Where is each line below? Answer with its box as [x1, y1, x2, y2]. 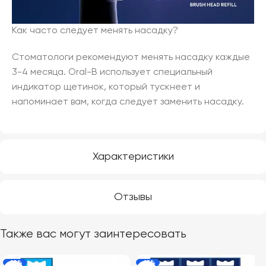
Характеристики [92, 151, 174, 162]
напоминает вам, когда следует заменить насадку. [12, 97, 244, 107]
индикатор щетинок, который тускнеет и [12, 82, 200, 92]
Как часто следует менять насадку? [12, 26, 178, 36]
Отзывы [114, 191, 152, 202]
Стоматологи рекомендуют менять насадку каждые [12, 52, 250, 62]
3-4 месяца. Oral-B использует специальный [12, 67, 213, 77]
